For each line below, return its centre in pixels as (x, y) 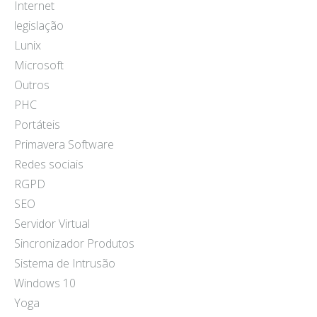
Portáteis (37, 125)
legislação (39, 26)
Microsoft (39, 65)
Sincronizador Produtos (74, 244)
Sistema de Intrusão (65, 264)
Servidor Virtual (52, 224)
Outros (32, 85)
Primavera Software (64, 145)
